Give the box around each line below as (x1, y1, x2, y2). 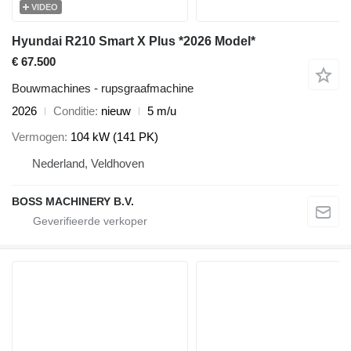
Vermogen (12, 129, 64, 143)
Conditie (53, 104, 95, 118)
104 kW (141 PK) (71, 129, 158, 143)
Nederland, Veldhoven (32, 156, 144, 170)
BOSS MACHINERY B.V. (12, 194, 134, 208)
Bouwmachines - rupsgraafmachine (12, 81, 194, 96)
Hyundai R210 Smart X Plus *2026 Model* (12, 34, 255, 49)
